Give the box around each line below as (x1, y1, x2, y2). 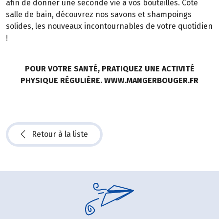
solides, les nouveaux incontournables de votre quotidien (6, 22, 213, 31)
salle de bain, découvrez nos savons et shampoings (6, 10, 192, 20)
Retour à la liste (32, 130, 88, 139)
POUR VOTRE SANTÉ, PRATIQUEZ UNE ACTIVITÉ (24, 64, 195, 73)
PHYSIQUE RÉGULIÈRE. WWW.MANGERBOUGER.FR (21, 75, 198, 85)
